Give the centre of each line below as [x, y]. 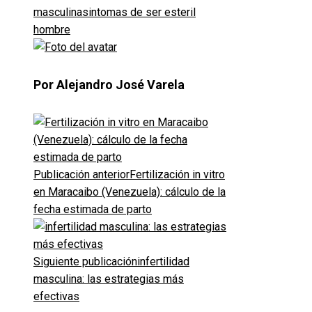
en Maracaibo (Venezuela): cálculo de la [130, 192]
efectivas [56, 297]
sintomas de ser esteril [139, 13]
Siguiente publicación [85, 262]
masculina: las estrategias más [109, 279]
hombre [52, 30]
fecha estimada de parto [93, 210]
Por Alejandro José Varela [109, 85]
